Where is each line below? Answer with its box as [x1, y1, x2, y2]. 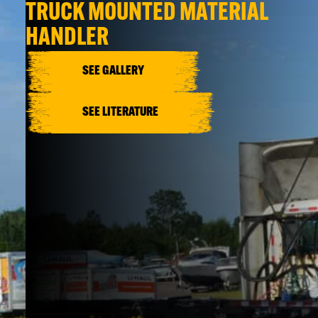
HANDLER [25, 26, 109, 51]
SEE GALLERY [82, 64, 144, 78]
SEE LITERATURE [82, 105, 158, 119]
